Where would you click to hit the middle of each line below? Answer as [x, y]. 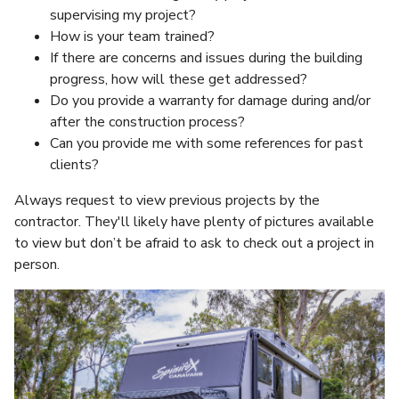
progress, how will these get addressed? [179, 80]
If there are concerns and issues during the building [206, 58]
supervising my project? [123, 16]
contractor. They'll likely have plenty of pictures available [194, 222]
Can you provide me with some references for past [207, 144]
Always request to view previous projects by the [167, 201]
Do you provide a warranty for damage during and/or [210, 101]
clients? [74, 165]
